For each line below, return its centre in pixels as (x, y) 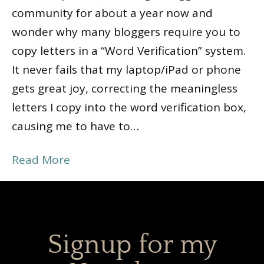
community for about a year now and (112, 13)
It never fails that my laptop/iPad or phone (126, 69)
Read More (41, 159)
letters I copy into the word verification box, (129, 107)
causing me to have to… (75, 126)
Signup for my (132, 245)
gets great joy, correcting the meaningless (125, 88)
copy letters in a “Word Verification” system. (129, 50)
